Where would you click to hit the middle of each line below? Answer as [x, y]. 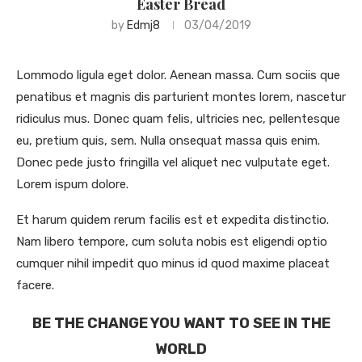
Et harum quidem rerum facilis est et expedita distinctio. [173, 220]
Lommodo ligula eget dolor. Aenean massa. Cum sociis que [178, 76]
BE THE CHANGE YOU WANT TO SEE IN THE [181, 324]
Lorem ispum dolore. [72, 185]
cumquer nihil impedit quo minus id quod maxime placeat [173, 264]
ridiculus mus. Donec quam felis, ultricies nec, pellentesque [178, 119]
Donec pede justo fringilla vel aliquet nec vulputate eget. [173, 163]
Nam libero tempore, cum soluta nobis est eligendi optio [172, 242]
